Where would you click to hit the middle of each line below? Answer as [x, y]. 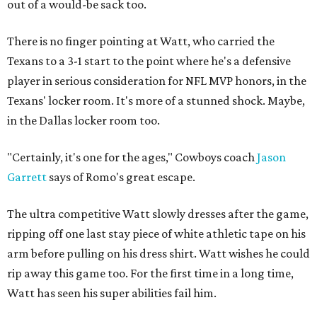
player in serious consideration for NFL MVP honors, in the [157, 81]
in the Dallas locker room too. [83, 120]
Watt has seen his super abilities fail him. [112, 293]
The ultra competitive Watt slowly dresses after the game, [158, 214]
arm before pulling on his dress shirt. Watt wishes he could [158, 253]
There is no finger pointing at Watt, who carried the [141, 41]
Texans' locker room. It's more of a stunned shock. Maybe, [156, 100]
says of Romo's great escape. [121, 177]
